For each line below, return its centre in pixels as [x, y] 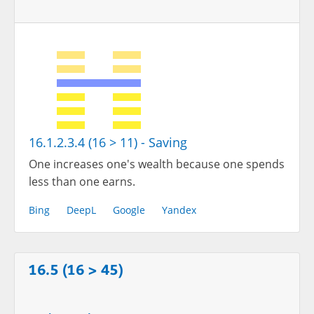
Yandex [179, 210]
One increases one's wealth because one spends [157, 164]
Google [129, 210]
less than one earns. [82, 181]
